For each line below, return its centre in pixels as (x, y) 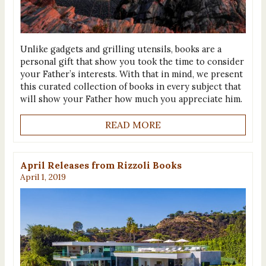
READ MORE (133, 125)
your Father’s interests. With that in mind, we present (131, 74)
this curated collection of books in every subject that (130, 86)
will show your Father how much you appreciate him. (131, 99)
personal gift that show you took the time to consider (132, 61)
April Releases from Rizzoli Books (101, 165)
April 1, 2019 (43, 177)
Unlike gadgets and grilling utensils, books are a (121, 49)
